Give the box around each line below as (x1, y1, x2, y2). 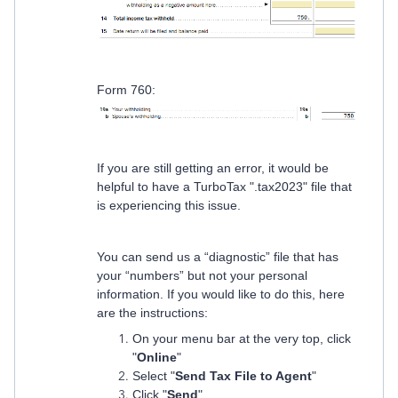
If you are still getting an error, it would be (97, 161, 329, 176)
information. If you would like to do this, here (97, 287, 345, 302)
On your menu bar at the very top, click (132, 331, 351, 346)
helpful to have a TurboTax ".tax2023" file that (97, 179, 352, 195)
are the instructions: (97, 306, 211, 321)
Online (137, 350, 177, 365)
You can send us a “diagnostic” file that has (97, 250, 338, 265)
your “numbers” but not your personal (97, 268, 307, 283)
